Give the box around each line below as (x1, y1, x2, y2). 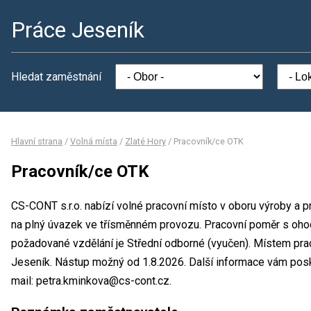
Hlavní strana (11, 136, 62, 146)
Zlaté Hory (125, 136, 166, 146)
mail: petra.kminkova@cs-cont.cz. (11, 274, 171, 287)
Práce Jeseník (11, 17, 144, 43)
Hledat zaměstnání (11, 70, 101, 83)
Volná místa (70, 136, 117, 146)
